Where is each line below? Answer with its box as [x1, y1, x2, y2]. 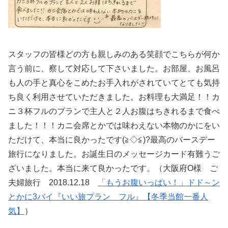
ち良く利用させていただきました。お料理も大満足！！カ [8, 92, 220, 101]
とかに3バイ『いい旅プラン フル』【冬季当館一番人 [8, 192, 208, 201]
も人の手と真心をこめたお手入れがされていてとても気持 [8, 78, 220, 87]
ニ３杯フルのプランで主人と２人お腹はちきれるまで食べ [8, 106, 220, 116]
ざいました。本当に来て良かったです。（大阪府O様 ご [8, 163, 218, 173]
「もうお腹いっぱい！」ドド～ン [98, 178, 220, 187]
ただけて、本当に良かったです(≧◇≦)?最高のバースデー [8, 135, 215, 144]
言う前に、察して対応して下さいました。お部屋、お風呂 [8, 64, 220, 73]
